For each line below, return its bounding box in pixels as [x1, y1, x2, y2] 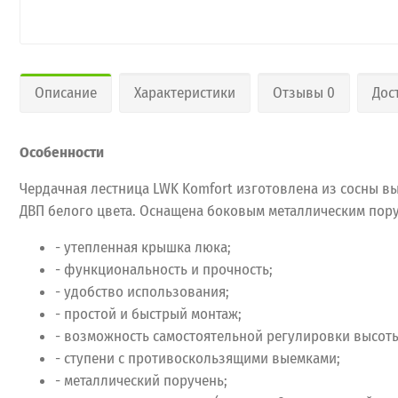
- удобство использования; [55, 282, 229, 301]
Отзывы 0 [273, 83, 335, 102]
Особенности [20, 142, 104, 162]
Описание [35, 83, 97, 102]
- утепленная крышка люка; [55, 237, 231, 257]
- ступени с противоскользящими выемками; [55, 348, 340, 368]
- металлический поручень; [55, 370, 227, 390]
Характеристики [134, 83, 235, 102]
